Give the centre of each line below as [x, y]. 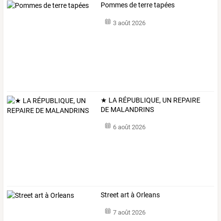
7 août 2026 [129, 213]
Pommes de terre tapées [138, 5]
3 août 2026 [129, 23]
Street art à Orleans [130, 195]
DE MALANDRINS [128, 109]
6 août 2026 [129, 127]
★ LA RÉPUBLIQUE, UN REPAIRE [151, 100]
